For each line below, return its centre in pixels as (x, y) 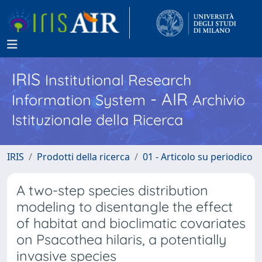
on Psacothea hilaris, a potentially (121, 239)
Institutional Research (118, 80)
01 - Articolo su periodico (198, 157)
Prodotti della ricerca (83, 157)
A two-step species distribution (112, 190)
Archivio (219, 100)
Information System (79, 100)
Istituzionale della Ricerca (97, 120)
